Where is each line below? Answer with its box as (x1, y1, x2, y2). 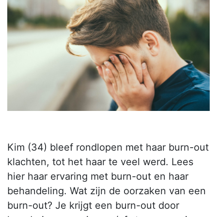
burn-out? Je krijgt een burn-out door (7, 200, 179, 212)
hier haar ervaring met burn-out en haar (7, 170, 188, 183)
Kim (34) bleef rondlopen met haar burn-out (7, 141, 209, 154)
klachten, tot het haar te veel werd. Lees (7, 156, 193, 168)
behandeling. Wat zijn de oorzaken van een (7, 185, 206, 197)
